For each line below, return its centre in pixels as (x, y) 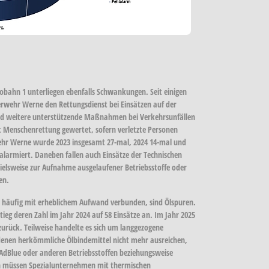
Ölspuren (179, 202)
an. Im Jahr (160, 214)
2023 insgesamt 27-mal (92, 142)
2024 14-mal (153, 142)
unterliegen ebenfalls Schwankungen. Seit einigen (106, 91)
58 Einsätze (122, 214)
